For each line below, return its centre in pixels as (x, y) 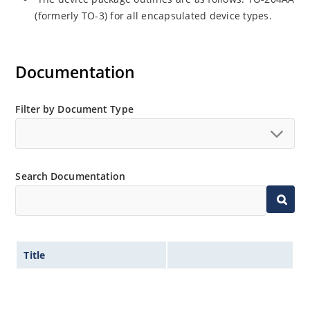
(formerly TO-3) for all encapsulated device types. (153, 16)
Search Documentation (71, 176)
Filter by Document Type (74, 109)
